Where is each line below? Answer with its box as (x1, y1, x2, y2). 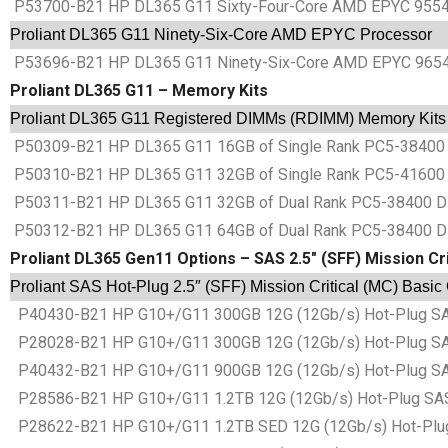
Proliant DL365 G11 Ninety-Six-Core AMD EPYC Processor (10, 26, 432, 44)
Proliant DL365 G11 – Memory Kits (10, 81, 268, 101)
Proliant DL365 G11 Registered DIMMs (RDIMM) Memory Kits (10, 110, 446, 128)
